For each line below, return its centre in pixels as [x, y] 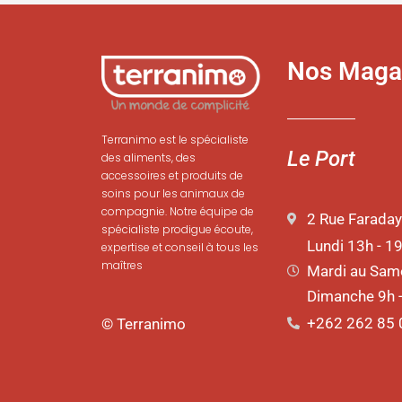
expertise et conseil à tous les [180, 248]
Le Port [321, 158]
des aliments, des [149, 158]
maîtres [122, 266]
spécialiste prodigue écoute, [177, 230]
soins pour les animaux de [173, 194]
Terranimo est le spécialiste [175, 140]
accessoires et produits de [172, 176]
